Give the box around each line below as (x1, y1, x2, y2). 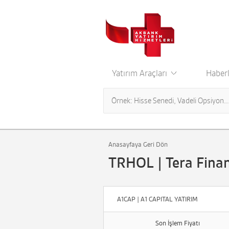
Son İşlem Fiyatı (155, 219, 200, 227)
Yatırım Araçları (112, 68, 169, 78)
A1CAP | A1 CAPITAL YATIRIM (117, 195, 198, 203)
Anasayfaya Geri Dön (108, 141, 168, 148)
